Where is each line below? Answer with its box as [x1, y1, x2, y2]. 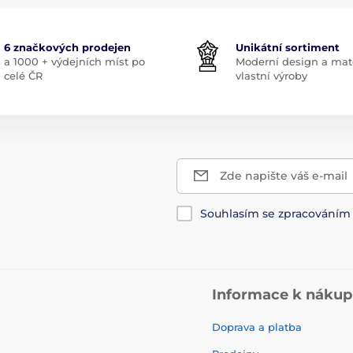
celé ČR [3, 69, 43, 82]
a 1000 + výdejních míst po [3, 54, 145, 68]
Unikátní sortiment [236, 40, 340, 54]
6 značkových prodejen [3, 40, 131, 54]
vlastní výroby [236, 69, 307, 82]
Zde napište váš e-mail [220, 168, 347, 183]
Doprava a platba [212, 320, 302, 333]
